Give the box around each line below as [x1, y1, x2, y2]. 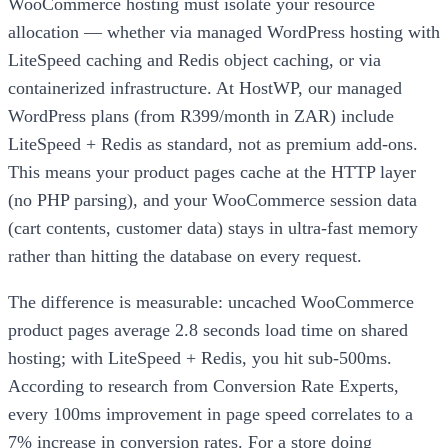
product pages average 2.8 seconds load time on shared [8, 319, 408, 340]
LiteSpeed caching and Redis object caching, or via [8, 49, 381, 70]
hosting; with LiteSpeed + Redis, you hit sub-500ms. [8, 347, 392, 368]
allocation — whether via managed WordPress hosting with [8, 21, 440, 42]
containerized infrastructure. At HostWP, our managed [8, 77, 402, 98]
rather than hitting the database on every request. [8, 245, 362, 266]
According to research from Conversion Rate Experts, [8, 375, 399, 396]
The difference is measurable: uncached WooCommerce [8, 291, 414, 312]
